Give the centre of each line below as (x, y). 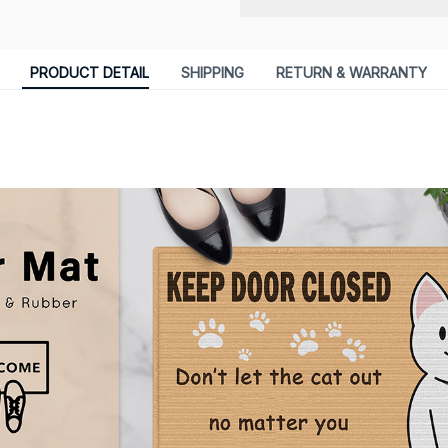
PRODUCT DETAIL (89, 73)
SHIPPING (212, 73)
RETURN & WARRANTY (351, 73)
